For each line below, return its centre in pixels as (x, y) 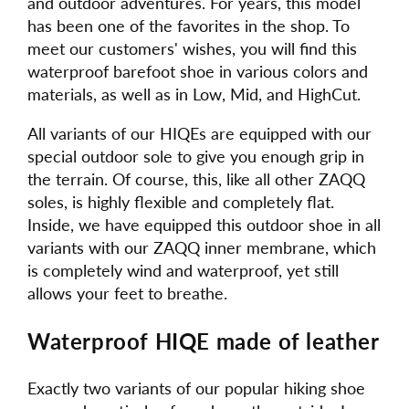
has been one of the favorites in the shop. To (189, 25)
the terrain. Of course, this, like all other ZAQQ (196, 178)
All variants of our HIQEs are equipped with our (199, 133)
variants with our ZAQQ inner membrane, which (202, 247)
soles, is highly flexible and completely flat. (181, 201)
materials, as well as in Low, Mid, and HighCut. (194, 94)
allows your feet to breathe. (127, 293)
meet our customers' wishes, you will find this (192, 48)
